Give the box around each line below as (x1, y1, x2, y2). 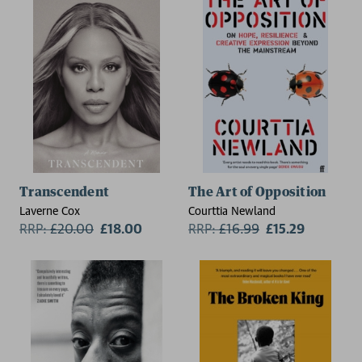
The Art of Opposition (188, 186, 326, 199)
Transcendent (19, 186, 109, 199)
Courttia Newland (188, 204, 276, 217)
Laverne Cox (19, 204, 80, 217)
